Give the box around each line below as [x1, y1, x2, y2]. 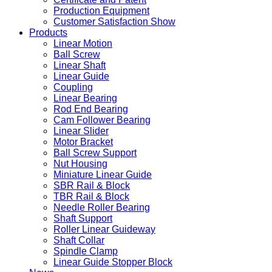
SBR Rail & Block [53, 180, 130, 191]
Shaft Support [53, 213, 112, 223]
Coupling [53, 82, 93, 92]
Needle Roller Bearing [53, 202, 150, 212]
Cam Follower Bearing [53, 115, 151, 125]
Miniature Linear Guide [53, 169, 152, 180]
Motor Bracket [53, 137, 113, 147]
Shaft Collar [53, 235, 104, 245]
